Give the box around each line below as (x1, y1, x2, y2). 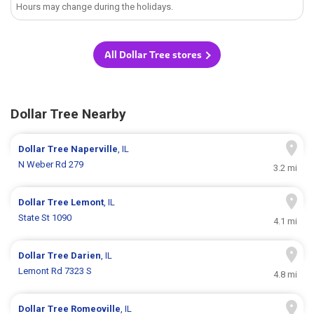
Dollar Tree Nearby (11, 106, 126, 123)
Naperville (71, 144, 118, 155)
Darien (71, 250, 102, 261)
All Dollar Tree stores (104, 48, 202, 62)
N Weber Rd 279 (18, 159, 84, 170)
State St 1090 (18, 212, 72, 224)
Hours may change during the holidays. (16, 1, 174, 13)
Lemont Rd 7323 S (18, 266, 93, 277)
